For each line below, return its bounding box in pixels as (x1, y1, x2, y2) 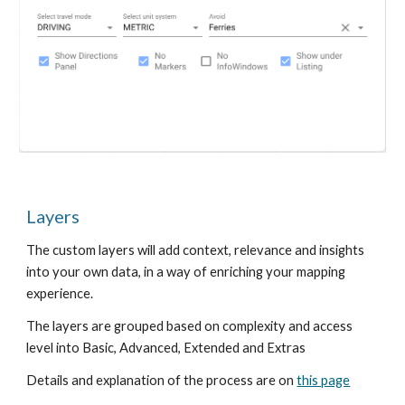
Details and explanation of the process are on (26, 372, 297, 388)
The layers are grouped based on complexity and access (26, 318, 353, 334)
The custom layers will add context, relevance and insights (26, 242, 365, 258)
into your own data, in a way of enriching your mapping (26, 264, 346, 279)
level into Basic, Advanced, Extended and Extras (26, 340, 306, 355)
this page (297, 372, 351, 388)
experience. (26, 286, 94, 301)
